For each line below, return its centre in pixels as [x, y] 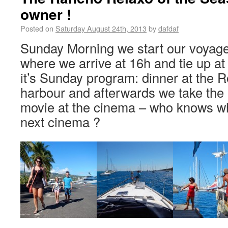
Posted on [37, 28]
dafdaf [168, 28]
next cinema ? [60, 122]
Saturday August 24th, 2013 [101, 28]
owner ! [46, 14]
